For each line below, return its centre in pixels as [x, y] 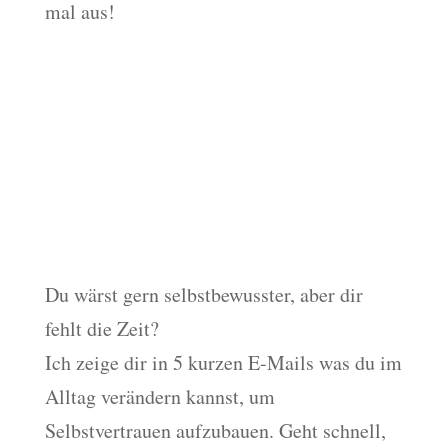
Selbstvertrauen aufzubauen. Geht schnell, [215, 430]
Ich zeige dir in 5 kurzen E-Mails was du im [223, 362]
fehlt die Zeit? [101, 328]
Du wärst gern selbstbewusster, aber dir [203, 294]
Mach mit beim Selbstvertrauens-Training [199, 238]
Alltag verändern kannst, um [159, 396]
